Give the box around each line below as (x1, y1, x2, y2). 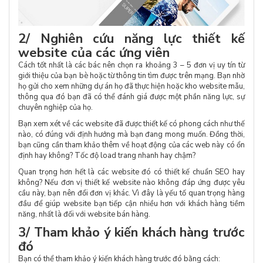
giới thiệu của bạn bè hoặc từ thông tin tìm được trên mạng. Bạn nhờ (18, 70, 245, 81)
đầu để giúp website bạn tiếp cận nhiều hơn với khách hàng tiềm (18, 198, 245, 209)
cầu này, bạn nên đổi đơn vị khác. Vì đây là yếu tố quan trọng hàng (18, 187, 245, 198)
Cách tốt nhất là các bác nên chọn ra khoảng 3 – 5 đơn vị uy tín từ (18, 59, 245, 70)
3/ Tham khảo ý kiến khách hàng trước (18, 223, 245, 241)
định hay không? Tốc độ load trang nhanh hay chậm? (18, 150, 195, 161)
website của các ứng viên (18, 43, 170, 62)
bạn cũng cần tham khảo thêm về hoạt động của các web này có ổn (18, 139, 245, 150)
